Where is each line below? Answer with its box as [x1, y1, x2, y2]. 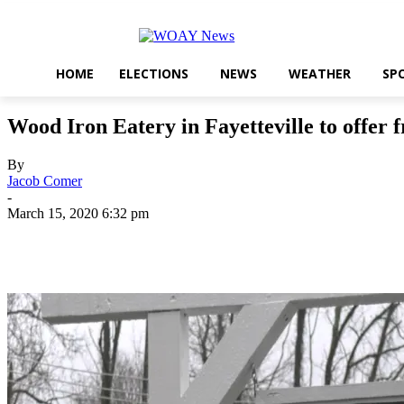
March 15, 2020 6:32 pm [7, 206, 149, 222]
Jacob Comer [7, 173, 82, 189]
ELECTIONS [119, 65, 188, 82]
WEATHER [289, 65, 351, 82]
